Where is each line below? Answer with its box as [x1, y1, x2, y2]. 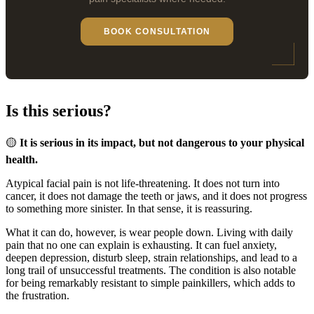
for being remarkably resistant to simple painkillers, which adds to [6, 276, 295, 289]
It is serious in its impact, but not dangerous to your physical [20, 136, 304, 149]
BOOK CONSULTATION [103, 27, 211, 37]
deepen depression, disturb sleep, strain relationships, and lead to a [6, 251, 297, 264]
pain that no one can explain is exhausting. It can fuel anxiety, [6, 238, 277, 251]
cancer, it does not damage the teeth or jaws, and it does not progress [6, 189, 307, 202]
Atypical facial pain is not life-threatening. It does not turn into [6, 177, 280, 189]
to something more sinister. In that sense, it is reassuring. [6, 202, 252, 214]
